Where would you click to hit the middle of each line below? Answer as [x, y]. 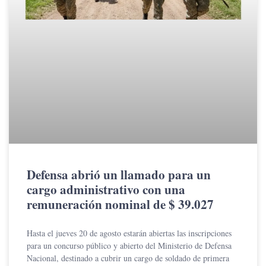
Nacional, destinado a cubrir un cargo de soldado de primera [128, 258]
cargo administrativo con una [106, 189]
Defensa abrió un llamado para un [119, 174]
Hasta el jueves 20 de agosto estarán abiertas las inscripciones [129, 233]
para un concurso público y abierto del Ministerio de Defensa [129, 245]
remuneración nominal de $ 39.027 [120, 204]
